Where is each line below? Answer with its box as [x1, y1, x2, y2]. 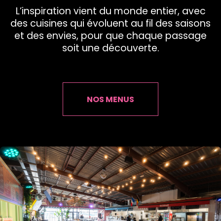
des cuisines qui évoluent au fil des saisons [10, 17, 211, 30]
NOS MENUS [87, 94, 134, 105]
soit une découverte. [62, 41, 159, 55]
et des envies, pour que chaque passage [14, 29, 207, 42]
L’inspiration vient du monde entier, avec [15, 4, 206, 18]
